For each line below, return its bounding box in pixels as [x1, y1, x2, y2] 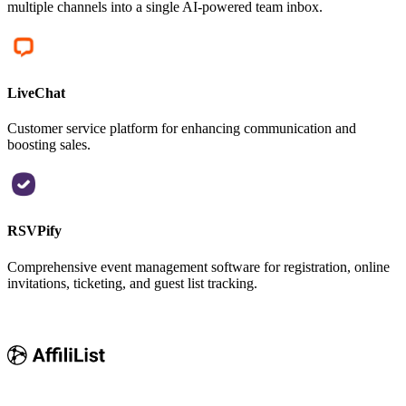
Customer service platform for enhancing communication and [7, 121, 356, 137]
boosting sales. [7, 137, 91, 153]
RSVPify [7, 223, 62, 239]
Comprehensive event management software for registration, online [7, 258, 390, 275]
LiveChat [7, 84, 65, 101]
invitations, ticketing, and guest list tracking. [7, 275, 257, 291]
